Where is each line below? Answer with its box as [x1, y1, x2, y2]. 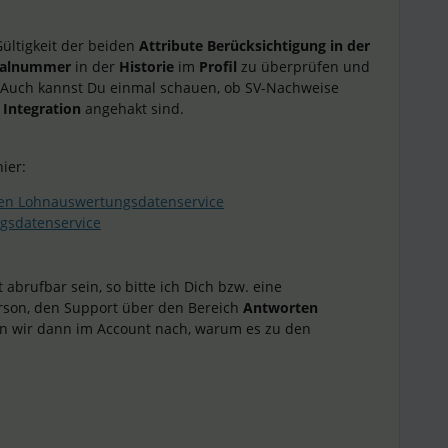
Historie [119, 57, 178, 76]
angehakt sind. [85, 99, 184, 118]
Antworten [243, 298, 318, 317]
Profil [199, 57, 237, 76]
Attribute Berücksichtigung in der [139, 36, 370, 55]
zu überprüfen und [237, 57, 370, 76]
